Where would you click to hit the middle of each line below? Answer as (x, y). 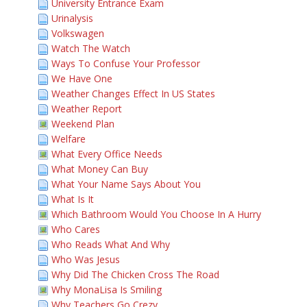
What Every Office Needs (107, 154)
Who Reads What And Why (111, 244)
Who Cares (76, 229)
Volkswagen (78, 33)
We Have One (82, 78)
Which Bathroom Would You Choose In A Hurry (156, 214)
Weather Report (87, 109)
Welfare (69, 139)
